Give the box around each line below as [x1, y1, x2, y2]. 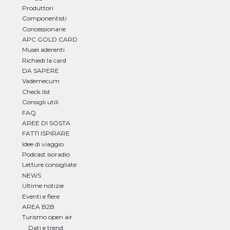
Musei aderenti [22, 46, 65, 54]
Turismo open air [22, 213, 72, 221]
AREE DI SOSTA [22, 119, 70, 127]
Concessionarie [22, 25, 66, 33]
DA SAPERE [22, 67, 59, 75]
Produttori [22, 4, 53, 12]
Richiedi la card [22, 56, 66, 64]
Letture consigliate [22, 161, 76, 169]
